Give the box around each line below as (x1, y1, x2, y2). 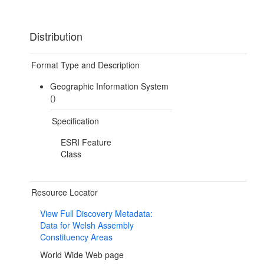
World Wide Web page (40, 249, 124, 261)
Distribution (29, 28, 82, 44)
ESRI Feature (60, 136, 111, 148)
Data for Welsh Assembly (40, 219, 134, 232)
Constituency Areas (40, 231, 113, 243)
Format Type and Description (31, 59, 140, 71)
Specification (51, 115, 99, 127)
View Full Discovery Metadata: (40, 207, 153, 220)
